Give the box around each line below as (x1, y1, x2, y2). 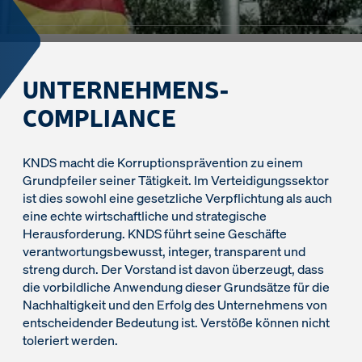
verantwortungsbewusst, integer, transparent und (23, 242, 305, 260)
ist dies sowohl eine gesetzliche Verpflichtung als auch (23, 189, 332, 207)
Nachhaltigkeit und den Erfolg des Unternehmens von (23, 296, 327, 314)
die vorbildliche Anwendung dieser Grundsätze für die (23, 278, 330, 296)
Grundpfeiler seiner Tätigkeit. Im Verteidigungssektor (23, 171, 329, 189)
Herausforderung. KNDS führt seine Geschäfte (23, 225, 287, 242)
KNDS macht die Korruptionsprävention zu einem (23, 154, 303, 171)
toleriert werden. (23, 331, 118, 349)
